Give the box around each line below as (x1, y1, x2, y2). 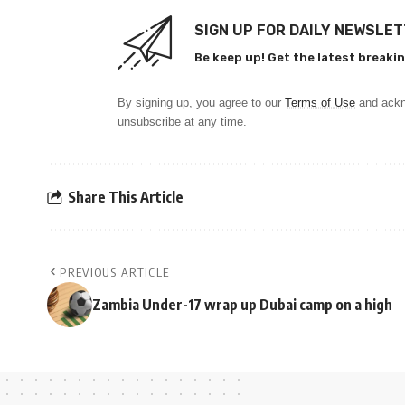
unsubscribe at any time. (118, 115, 247, 129)
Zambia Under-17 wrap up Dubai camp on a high (92, 296, 392, 315)
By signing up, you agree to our (118, 96, 285, 110)
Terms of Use (285, 96, 355, 110)
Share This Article (68, 187, 184, 206)
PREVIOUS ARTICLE (60, 265, 170, 280)
